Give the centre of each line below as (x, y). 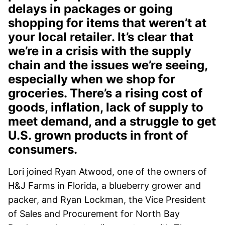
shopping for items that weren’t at (107, 23)
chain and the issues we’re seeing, (108, 65)
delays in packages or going (90, 9)
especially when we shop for (92, 79)
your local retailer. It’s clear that (101, 37)
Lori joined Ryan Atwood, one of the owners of (107, 172)
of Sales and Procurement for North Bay (94, 214)
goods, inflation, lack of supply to (106, 107)
